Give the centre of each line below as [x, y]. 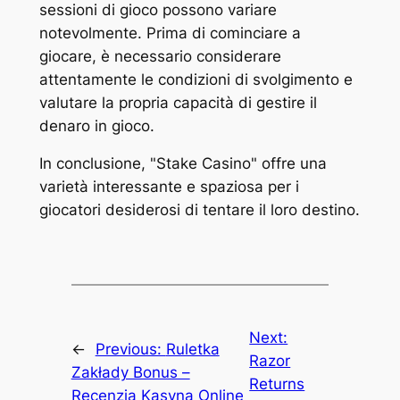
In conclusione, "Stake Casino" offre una [183, 164]
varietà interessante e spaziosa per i [169, 187]
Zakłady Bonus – [130, 373]
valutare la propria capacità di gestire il [178, 102]
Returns [277, 384]
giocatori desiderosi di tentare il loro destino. [199, 210]
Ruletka [192, 350]
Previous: [130, 350]
